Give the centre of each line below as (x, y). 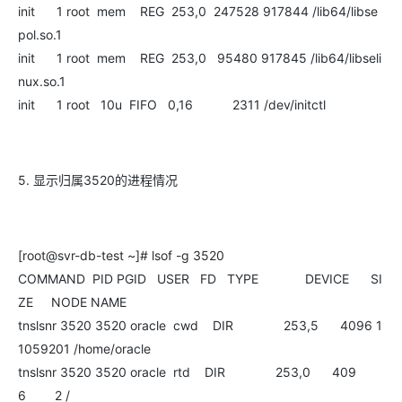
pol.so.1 (40, 35)
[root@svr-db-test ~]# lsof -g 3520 (121, 255)
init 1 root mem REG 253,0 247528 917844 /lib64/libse (198, 11)
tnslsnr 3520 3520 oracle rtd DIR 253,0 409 (187, 372)
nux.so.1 (42, 81)
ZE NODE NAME (72, 302)
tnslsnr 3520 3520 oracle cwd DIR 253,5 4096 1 (200, 325)
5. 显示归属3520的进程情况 (98, 180)
